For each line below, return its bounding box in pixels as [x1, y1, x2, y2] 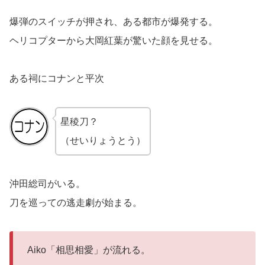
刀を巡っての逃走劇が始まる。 [9, 197, 142, 208]
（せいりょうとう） [60, 135, 146, 146]
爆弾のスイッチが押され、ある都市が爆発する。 [9, 16, 218, 27]
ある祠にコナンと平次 [9, 73, 104, 83]
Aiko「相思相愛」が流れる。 [27, 244, 150, 255]
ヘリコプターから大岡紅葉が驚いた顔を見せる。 [9, 35, 218, 46]
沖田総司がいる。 [9, 178, 85, 189]
